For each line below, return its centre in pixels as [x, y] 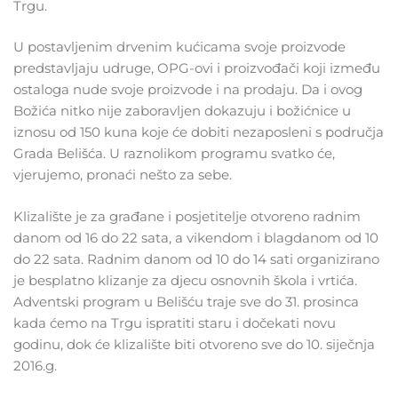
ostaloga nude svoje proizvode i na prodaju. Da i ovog [188, 90]
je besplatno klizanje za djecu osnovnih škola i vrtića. [185, 280]
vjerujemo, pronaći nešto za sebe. [123, 175]
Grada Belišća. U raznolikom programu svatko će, [174, 154]
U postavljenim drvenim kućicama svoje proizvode [179, 47]
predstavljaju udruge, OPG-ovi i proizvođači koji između [197, 68]
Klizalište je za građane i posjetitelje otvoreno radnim [187, 216]
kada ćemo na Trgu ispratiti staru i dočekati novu [175, 322]
